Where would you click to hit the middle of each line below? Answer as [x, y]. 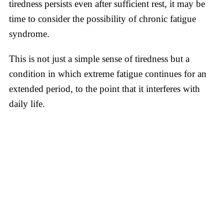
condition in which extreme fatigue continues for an [108, 73]
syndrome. [29, 33]
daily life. [27, 103]
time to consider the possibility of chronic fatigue [102, 18]
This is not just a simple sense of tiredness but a [99, 58]
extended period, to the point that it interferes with [104, 88]
